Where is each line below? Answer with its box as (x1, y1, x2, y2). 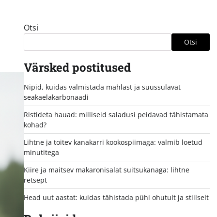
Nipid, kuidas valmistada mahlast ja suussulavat (23, 82, 181, 92)
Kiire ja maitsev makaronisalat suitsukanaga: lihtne (23, 165, 189, 174)
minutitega (23, 147, 59, 157)
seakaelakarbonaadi (23, 92, 89, 102)
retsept (23, 175, 47, 185)
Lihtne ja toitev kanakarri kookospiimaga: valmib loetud (23, 137, 202, 147)
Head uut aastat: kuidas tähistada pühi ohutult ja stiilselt (23, 192, 209, 202)
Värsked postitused (23, 59, 131, 75)
